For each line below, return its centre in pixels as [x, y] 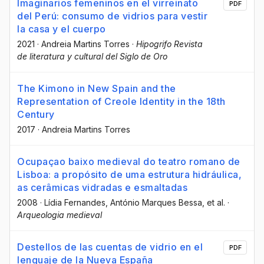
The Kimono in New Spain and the [97, 88]
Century [36, 114]
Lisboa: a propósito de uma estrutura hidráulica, [129, 174]
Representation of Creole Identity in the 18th [121, 101]
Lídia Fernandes [75, 202]
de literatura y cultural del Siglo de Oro [92, 56]
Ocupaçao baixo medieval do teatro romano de [129, 161]
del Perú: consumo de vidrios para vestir [112, 16]
